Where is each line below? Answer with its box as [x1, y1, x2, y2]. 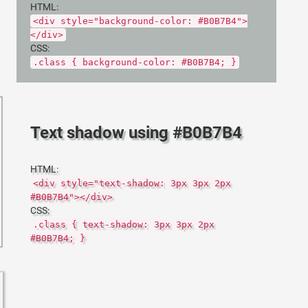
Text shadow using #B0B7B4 [30, 123, 243, 142]
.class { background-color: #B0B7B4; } [33, 57, 237, 67]
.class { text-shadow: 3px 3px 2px [33, 219, 215, 230]
